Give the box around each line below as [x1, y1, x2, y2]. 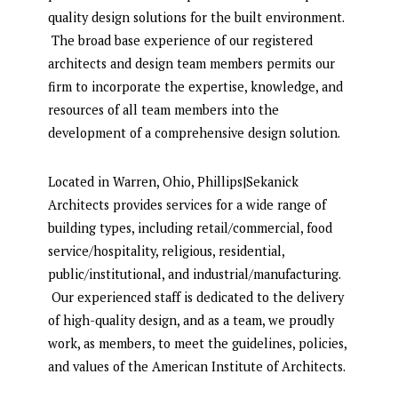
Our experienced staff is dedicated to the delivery [48, 289, 344, 306]
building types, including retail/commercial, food [48, 219, 332, 237]
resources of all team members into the [48, 101, 279, 119]
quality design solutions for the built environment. [48, 9, 344, 27]
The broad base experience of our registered [48, 32, 313, 50]
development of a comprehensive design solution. [48, 124, 340, 142]
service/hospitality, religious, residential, [48, 243, 284, 260]
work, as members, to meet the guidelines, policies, [48, 335, 346, 353]
